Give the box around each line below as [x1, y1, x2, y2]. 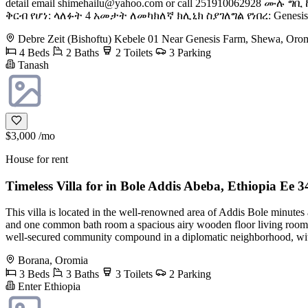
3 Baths [63, 268, 99, 280]
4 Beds [16, 46, 49, 58]
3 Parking [166, 46, 211, 58]
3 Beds [16, 268, 49, 280]
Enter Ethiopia [15, 280, 80, 293]
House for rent [5, 153, 68, 165]
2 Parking [166, 268, 211, 280]
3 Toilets [113, 268, 153, 280]
